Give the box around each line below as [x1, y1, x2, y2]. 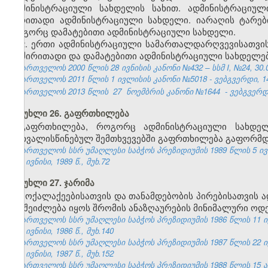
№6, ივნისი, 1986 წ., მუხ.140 [9, 225, 114, 237]
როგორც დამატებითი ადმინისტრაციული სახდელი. [9, 25, 236, 38]
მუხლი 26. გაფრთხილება [19, 107, 129, 120]
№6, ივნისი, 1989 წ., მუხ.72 [9, 156, 109, 167]
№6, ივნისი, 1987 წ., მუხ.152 [9, 248, 114, 260]
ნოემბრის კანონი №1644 [126, 86, 220, 98]
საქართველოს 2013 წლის [9, 86, 108, 98]
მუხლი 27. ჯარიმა [19, 176, 95, 190]
